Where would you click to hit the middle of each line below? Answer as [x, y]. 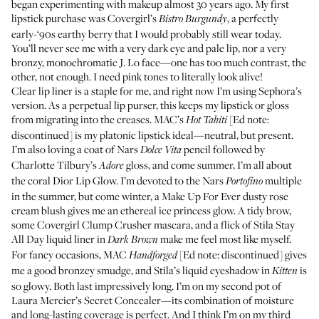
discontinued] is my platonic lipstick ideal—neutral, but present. [152, 135]
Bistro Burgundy [193, 19]
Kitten [285, 271]
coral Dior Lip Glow [72, 180]
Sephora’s [280, 90]
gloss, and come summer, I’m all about [208, 164]
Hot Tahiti [206, 120]
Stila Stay [274, 224]
